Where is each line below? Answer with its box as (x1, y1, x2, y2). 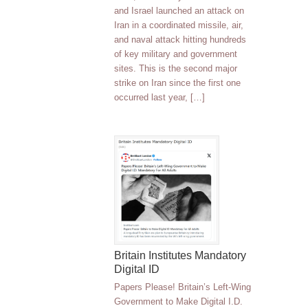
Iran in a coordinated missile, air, (114, 19, 243, 30)
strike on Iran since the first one (114, 77, 241, 88)
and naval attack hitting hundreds (114, 34, 246, 45)
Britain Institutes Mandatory (114, 250, 246, 262)
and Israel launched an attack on (114, 5, 244, 16)
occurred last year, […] (114, 91, 205, 102)
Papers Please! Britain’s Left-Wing (114, 282, 251, 293)
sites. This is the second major (114, 63, 237, 74)
